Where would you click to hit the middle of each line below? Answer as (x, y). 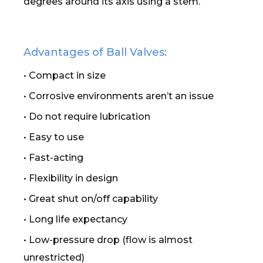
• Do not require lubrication (87, 117)
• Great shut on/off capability (91, 199)
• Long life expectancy (75, 219)
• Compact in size (65, 75)
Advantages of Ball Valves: (95, 52)
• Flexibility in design (71, 178)
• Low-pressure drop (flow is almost (108, 240)
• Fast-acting (53, 158)
